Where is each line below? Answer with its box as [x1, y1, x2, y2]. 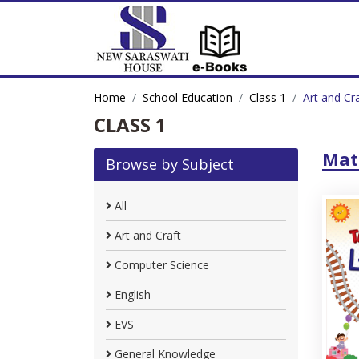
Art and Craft [111, 228, 181, 243]
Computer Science [111, 257, 209, 272]
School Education [143, 90, 232, 105]
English [111, 287, 151, 302]
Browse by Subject [106, 155, 234, 174]
